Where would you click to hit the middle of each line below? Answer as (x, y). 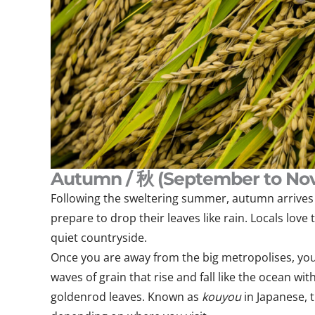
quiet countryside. (99, 238)
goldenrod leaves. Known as (126, 297)
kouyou (223, 297)
